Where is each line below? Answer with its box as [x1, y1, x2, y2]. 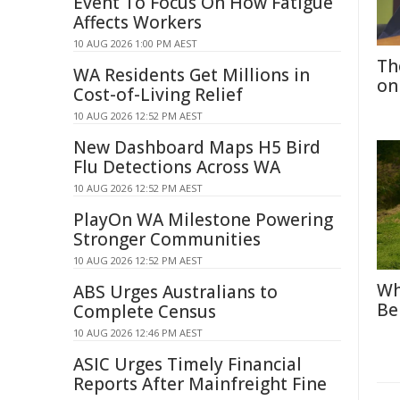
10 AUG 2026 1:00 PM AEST [73, 37, 197, 50]
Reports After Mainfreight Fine [73, 372, 327, 396]
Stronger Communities [73, 228, 261, 251]
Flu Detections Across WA [73, 155, 280, 179]
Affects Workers [73, 11, 202, 34]
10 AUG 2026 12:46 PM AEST [73, 326, 203, 339]
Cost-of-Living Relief [73, 83, 243, 106]
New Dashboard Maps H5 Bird [73, 136, 321, 159]
